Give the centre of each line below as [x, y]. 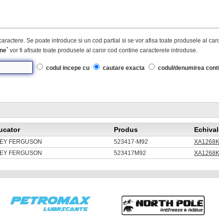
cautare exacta [124, 68]
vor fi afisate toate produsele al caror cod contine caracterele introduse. [103, 51]
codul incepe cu [68, 68]
